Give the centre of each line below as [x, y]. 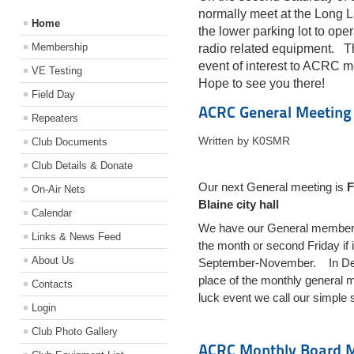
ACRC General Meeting [275, 113]
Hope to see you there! [261, 84]
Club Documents [70, 142]
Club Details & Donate [82, 166]
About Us [53, 261]
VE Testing [57, 71]
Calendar [52, 213]
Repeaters [55, 119]
